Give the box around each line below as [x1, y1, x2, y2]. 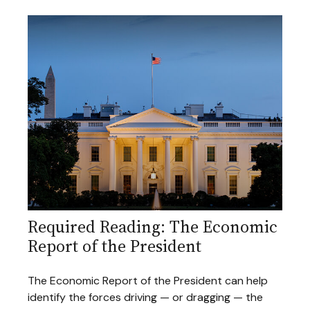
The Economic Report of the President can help [28, 273, 268, 289]
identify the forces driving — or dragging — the [28, 290, 263, 305]
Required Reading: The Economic [28, 215, 277, 239]
